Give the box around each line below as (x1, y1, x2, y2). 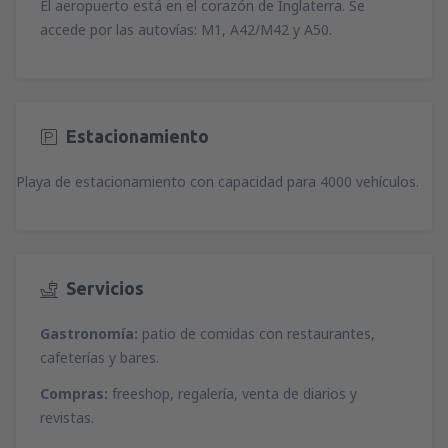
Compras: (40, 384, 108, 404)
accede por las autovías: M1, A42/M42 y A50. (40, 19, 332, 39)
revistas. (40, 408, 94, 428)
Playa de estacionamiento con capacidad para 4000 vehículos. (16, 171, 419, 191)
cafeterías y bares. (40, 348, 159, 368)
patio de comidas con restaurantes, (142, 324, 375, 344)
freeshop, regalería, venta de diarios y (108, 384, 357, 404)
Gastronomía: (40, 324, 142, 344)
